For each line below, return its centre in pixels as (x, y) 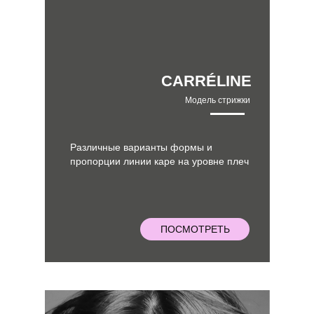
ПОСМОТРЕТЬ (195, 229)
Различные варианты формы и (141, 147)
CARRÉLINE (206, 81)
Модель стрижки (218, 100)
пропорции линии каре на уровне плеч (159, 161)
